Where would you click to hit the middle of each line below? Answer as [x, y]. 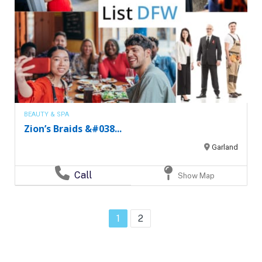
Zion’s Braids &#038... [73, 129]
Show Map [195, 176]
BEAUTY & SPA [46, 115]
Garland [225, 147]
